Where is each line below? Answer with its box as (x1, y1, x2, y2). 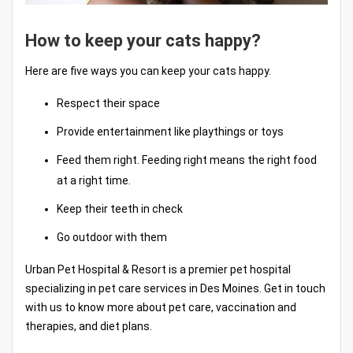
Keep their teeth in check (57, 202, 183, 215)
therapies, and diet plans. (25, 319, 152, 333)
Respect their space (57, 96, 160, 110)
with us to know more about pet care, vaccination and (25, 300, 296, 314)
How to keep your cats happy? (25, 30, 261, 50)
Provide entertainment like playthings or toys (57, 124, 284, 138)
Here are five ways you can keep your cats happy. (25, 64, 271, 77)
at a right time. (57, 173, 131, 187)
